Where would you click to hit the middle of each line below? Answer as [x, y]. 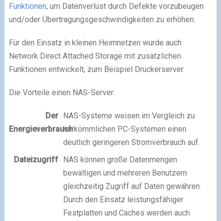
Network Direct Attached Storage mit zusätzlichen [95, 56]
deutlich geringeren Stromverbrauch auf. [131, 142]
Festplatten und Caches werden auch [126, 213]
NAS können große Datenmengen [120, 160]
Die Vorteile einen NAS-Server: [62, 92]
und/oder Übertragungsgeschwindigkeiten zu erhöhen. [102, 19]
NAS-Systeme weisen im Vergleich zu [129, 116]
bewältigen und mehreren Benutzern [125, 173]
